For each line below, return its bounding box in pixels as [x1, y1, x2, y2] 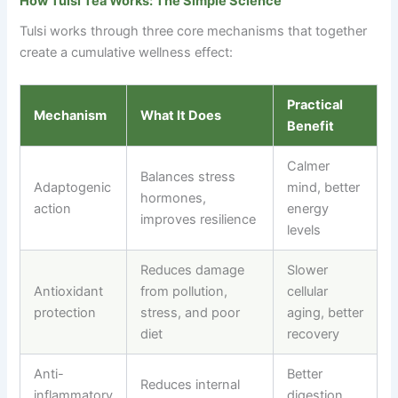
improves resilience [140, 211, 257, 228]
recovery [287, 326, 340, 343]
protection [34, 305, 97, 322]
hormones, [140, 190, 207, 207]
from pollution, [140, 283, 228, 300]
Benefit [287, 118, 335, 135]
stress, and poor [140, 305, 241, 322]
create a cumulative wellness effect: [20, 44, 234, 61]
